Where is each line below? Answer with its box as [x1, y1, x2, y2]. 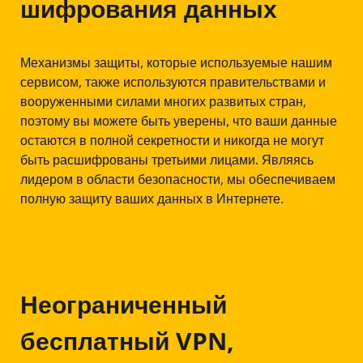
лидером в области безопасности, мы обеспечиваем [19, 170, 335, 189]
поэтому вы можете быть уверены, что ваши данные [19, 112, 337, 130]
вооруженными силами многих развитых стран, [19, 92, 306, 111]
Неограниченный [19, 288, 227, 322]
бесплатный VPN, [19, 324, 234, 358]
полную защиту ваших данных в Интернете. [19, 190, 284, 208]
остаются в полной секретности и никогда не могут [19, 131, 324, 150]
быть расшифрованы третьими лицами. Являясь [19, 151, 314, 169]
